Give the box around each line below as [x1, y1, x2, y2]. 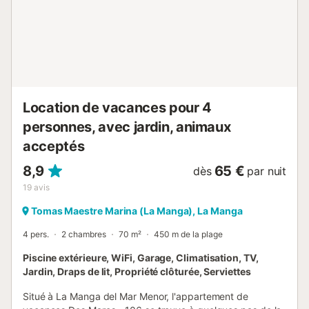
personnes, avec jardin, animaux [23, 119, 231, 135]
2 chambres [61, 229, 106, 239]
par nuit [247, 164, 286, 178]
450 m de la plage [154, 229, 223, 239]
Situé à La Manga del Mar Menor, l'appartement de [23, 290, 248, 302]
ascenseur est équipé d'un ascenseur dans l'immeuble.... [23, 8, 274, 19]
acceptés [23, 138, 85, 154]
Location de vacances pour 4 [23, 99, 212, 116]
